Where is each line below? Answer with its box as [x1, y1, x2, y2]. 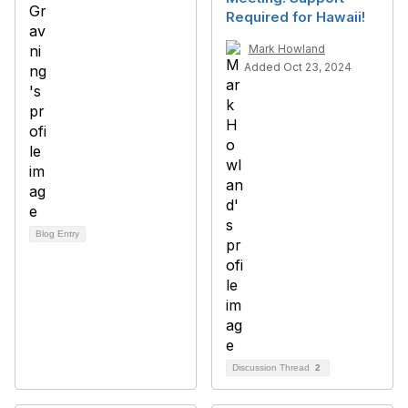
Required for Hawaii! [226, 8, 365, 25]
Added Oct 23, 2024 [244, 60, 352, 74]
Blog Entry [36, 229, 79, 239]
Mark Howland [249, 42, 325, 56]
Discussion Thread [232, 362, 312, 372]
